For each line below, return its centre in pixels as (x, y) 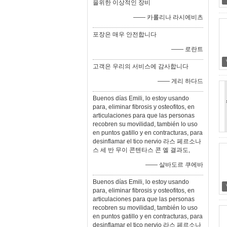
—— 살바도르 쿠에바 (174, 165)
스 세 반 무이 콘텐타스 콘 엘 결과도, (141, 150)
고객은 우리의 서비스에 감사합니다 (141, 66)
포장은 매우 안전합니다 (125, 34)
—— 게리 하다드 (180, 81)
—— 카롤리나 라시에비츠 (168, 17)
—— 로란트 (187, 49)
